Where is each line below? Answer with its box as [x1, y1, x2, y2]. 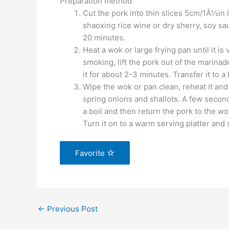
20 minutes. [83, 32, 125, 42]
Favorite [75, 148, 107, 158]
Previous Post [45, 204, 98, 214]
